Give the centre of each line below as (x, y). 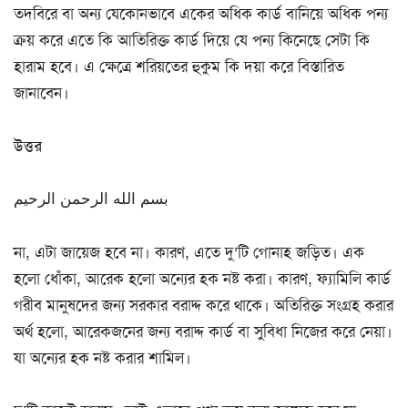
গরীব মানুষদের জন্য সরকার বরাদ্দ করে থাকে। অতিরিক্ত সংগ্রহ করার (204, 305)
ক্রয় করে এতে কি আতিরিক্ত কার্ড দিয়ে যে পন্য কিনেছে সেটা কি (192, 41)
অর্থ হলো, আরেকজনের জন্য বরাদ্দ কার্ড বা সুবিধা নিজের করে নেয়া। (203, 331)
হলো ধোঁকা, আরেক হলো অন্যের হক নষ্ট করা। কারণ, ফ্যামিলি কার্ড (202, 278)
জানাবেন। (41, 93)
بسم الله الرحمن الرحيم (91, 199)
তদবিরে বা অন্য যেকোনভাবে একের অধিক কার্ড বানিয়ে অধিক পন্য (201, 14)
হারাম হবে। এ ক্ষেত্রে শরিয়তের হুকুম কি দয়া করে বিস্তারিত (179, 67)
